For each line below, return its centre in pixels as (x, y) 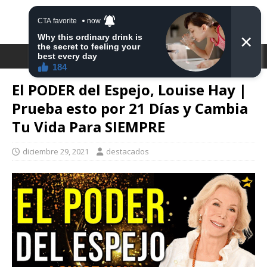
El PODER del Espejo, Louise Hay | (129, 90)
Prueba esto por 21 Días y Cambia (130, 108)
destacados (128, 151)
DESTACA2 (133, 22)
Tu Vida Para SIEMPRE (89, 127)
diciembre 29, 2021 (56, 151)
